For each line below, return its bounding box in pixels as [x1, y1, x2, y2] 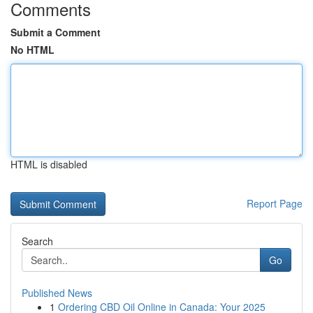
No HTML [10, 43, 54, 57]
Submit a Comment [10, 25, 101, 39]
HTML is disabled [10, 157, 87, 171]
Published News [22, 286, 92, 300]
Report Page [247, 196, 303, 210]
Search [22, 234, 53, 248]
